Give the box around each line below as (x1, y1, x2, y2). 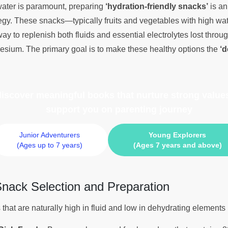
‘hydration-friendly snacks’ (105, 2, 208, 11)
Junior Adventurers (19, 131, 80, 139)
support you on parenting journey (46, 104, 192, 115)
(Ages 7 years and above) (133, 141, 222, 150)
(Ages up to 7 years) (16, 141, 82, 150)
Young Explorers (149, 131, 206, 139)
